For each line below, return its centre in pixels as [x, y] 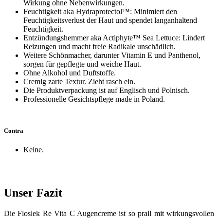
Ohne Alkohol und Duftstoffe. [70, 73]
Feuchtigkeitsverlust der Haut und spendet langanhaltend [110, 20]
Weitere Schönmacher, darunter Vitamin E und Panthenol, [112, 55]
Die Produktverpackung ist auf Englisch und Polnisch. [107, 90]
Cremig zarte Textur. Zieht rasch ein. [79, 81]
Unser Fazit [33, 193]
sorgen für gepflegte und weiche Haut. [82, 64]
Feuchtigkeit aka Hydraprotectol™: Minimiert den [100, 11]
